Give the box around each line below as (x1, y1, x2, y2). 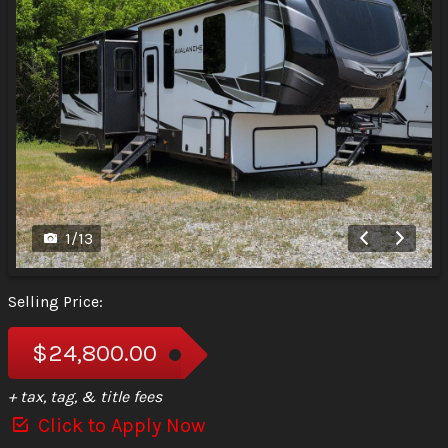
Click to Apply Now (33, 414, 205, 438)
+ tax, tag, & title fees (8, 387, 162, 407)
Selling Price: (8, 292, 103, 312)
